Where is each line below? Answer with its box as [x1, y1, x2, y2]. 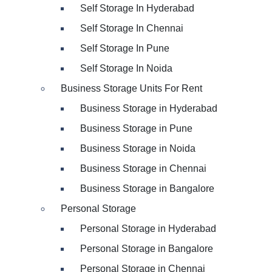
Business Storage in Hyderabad [80, 103, 217, 114]
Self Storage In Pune [80, 43, 169, 53]
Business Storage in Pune [80, 123, 192, 134]
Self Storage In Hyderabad [80, 3, 194, 13]
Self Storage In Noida [80, 63, 172, 73]
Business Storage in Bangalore [80, 183, 214, 194]
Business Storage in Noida [80, 143, 195, 154]
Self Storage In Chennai [80, 23, 183, 33]
